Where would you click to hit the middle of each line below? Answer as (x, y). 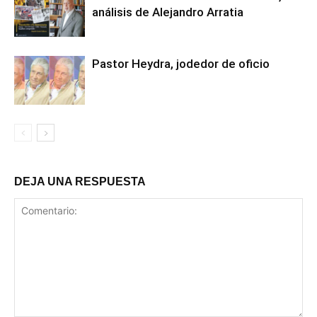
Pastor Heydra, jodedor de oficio (181, 64)
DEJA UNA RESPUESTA (80, 182)
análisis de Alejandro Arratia (168, 12)
